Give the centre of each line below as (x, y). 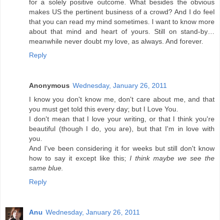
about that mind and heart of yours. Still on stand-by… (122, 32)
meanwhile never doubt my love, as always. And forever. (116, 41)
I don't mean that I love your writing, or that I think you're (122, 119)
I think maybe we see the (172, 158)
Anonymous (49, 86)
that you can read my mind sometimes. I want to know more (122, 22)
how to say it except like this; (79, 158)
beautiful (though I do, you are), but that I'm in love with (122, 129)
